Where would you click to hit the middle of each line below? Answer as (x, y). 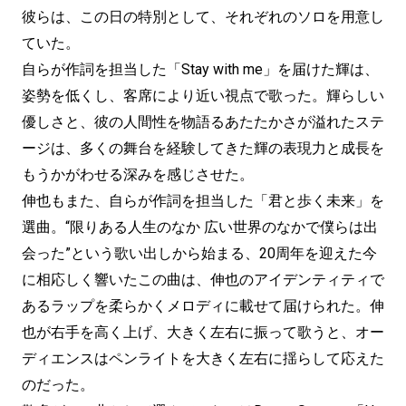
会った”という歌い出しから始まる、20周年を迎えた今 (199, 254)
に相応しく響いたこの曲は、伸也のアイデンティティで (203, 280)
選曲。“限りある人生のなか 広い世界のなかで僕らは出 (200, 227)
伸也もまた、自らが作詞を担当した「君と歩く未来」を (203, 201)
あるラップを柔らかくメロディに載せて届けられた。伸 (203, 306)
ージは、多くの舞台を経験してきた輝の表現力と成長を (203, 149)
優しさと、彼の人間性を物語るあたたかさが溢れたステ (203, 122)
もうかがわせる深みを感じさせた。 (138, 175)
